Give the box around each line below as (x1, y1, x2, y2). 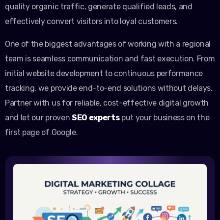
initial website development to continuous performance (5, 69, 203, 79)
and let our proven (5, 113, 72, 123)
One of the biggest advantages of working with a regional (5, 39, 211, 49)
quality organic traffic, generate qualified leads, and (5, 2, 192, 12)
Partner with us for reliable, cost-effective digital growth (5, 98, 209, 108)
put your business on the (119, 113, 210, 123)
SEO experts (71, 113, 120, 123)
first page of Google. (5, 128, 78, 137)
